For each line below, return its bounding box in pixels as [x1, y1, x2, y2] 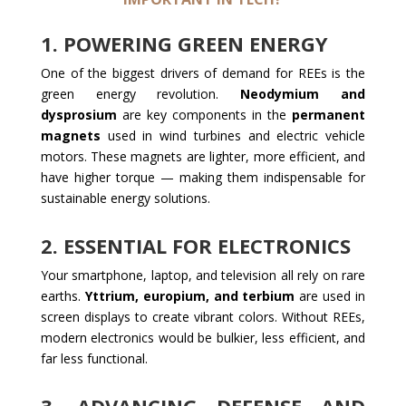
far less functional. [40, 350, 148, 367]
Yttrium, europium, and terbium [84, 287, 295, 304]
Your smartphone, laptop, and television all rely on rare [40, 266, 366, 284]
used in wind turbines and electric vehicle [100, 127, 366, 144]
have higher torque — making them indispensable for [40, 169, 366, 186]
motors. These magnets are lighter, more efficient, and [40, 148, 366, 165]
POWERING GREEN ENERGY [63, 30, 328, 57]
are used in [295, 287, 366, 304]
